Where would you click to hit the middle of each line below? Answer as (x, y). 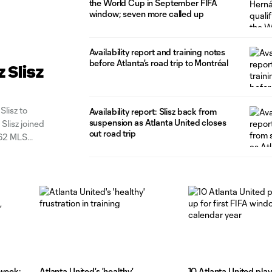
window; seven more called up (146, 13)
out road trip (112, 134)
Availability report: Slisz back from (153, 112)
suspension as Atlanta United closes (158, 123)
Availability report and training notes (157, 52)
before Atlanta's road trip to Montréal (159, 63)
